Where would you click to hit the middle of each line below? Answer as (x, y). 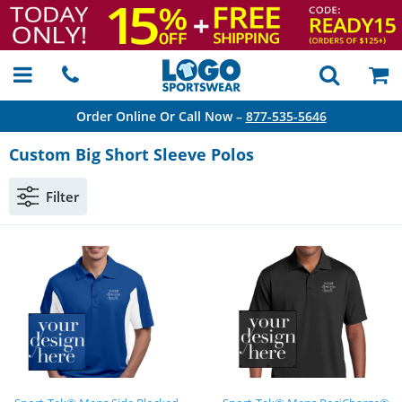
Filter (62, 197)
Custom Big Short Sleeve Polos (131, 154)
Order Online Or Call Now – (161, 116)
